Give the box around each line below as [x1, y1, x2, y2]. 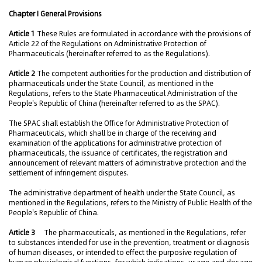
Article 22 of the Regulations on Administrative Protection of [9, 39, 206, 49]
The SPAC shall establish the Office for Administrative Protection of [9, 118, 229, 128]
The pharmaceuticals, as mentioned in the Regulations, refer [37, 227, 246, 237]
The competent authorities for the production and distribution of [37, 68, 251, 78]
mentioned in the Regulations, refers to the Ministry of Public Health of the [9, 198, 252, 208]
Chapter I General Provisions [9, 9, 102, 19]
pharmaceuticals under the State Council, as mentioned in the [9, 78, 213, 88]
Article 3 [9, 227, 37, 237]
